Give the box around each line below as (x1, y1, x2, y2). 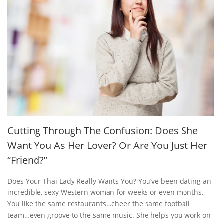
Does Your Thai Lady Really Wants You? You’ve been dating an (7, 176, 211, 185)
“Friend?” (7, 153, 47, 167)
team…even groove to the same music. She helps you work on (7, 210, 211, 220)
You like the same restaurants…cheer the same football (7, 198, 190, 208)
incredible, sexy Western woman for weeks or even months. (7, 187, 204, 197)
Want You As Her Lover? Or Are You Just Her (7, 138, 207, 152)
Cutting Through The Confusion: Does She (7, 123, 198, 137)
